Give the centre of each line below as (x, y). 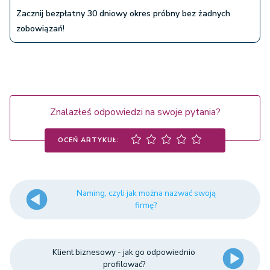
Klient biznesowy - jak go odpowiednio (124, 253)
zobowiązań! (40, 29)
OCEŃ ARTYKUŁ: (89, 140)
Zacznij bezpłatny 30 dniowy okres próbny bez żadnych (123, 14)
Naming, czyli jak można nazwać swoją (146, 193)
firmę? (146, 206)
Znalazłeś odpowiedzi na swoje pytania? (135, 112)
